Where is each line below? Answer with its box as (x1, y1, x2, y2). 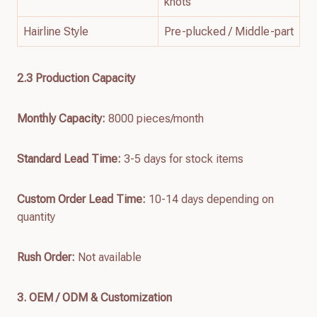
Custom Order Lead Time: (17, 192, 146, 206)
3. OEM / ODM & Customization (17, 290, 172, 304)
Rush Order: (17, 250, 75, 264)
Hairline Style (23, 24, 88, 38)
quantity (17, 209, 55, 224)
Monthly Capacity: (17, 111, 105, 125)
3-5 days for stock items (121, 151, 243, 166)
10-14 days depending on (146, 192, 274, 206)
